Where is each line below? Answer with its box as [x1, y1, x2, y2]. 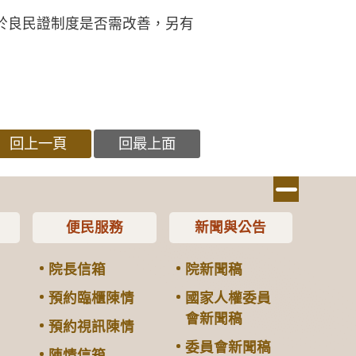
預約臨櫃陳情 [48, 289, 135, 306]
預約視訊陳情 [48, 318, 135, 335]
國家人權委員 [184, 289, 271, 306]
